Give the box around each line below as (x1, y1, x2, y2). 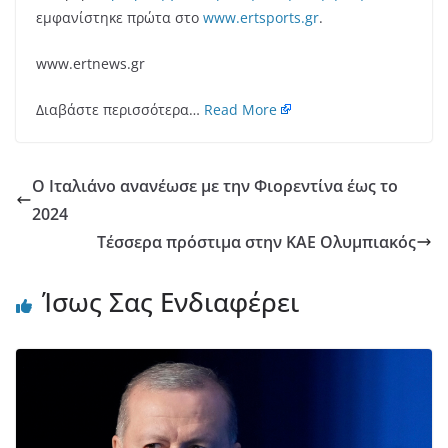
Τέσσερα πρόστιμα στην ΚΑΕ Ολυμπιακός (97, 230, 416, 253)
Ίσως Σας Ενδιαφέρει (42, 283, 299, 320)
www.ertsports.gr (203, 7, 319, 27)
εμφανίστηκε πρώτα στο (36, 7, 203, 27)
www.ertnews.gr (36, 53, 145, 73)
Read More (204, 99, 277, 119)
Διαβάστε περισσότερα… (36, 99, 204, 119)
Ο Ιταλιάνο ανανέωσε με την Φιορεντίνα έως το (32, 174, 398, 197)
